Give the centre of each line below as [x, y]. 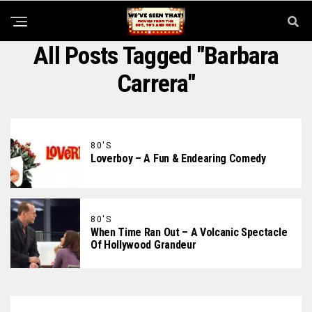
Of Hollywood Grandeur [143, 245]
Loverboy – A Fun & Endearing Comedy [178, 158]
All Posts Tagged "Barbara [156, 56]
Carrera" [156, 84]
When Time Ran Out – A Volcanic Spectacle [189, 232]
